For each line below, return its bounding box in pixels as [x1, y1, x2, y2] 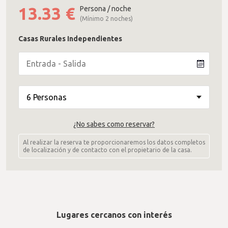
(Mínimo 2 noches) [80, 15, 133, 22]
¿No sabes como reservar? [73, 120, 155, 128]
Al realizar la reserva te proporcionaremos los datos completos [23, 139, 205, 146]
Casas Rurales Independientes [18, 35, 122, 43]
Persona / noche [80, 5, 131, 13]
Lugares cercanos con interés [56, 210, 172, 219]
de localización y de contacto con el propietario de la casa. [23, 147, 192, 153]
